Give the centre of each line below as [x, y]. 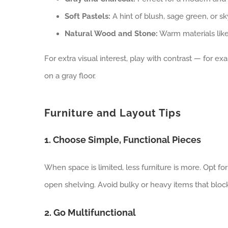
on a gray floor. [70, 76]
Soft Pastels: [87, 16]
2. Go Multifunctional [90, 212]
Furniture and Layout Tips [112, 113]
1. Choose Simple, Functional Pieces [122, 139]
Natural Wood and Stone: [111, 33]
